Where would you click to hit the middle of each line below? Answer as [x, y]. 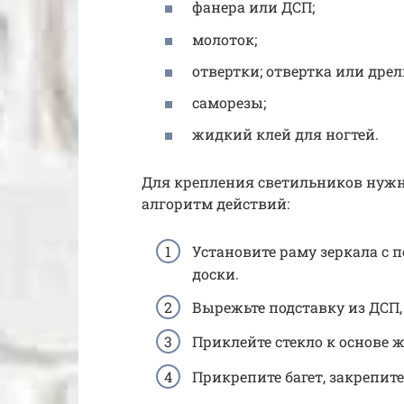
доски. [216, 274]
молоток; [225, 39]
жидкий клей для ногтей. [285, 134]
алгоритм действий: [216, 203]
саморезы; [229, 102]
